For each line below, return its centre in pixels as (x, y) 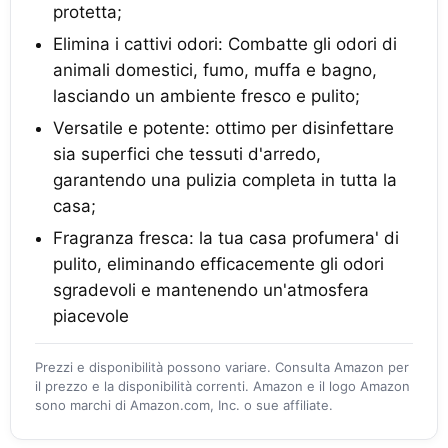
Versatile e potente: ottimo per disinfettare (223, 128)
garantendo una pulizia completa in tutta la (225, 180)
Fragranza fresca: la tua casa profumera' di (226, 238)
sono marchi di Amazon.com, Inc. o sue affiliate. (184, 405)
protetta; (87, 12)
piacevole (91, 316)
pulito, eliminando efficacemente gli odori (218, 264)
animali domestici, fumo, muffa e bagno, (215, 70)
